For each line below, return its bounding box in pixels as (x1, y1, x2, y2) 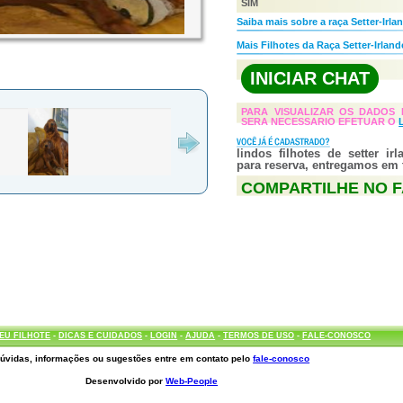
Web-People (166, 376, 219, 386)
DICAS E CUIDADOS (58, 331, 143, 340)
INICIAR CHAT (250, 68, 371, 88)
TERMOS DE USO (223, 331, 295, 340)
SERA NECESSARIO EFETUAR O (241, 116, 399, 127)
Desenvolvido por (85, 376, 166, 386)
